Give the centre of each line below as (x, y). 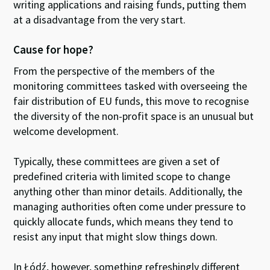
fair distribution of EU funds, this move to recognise (131, 101)
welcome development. (67, 131)
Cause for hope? (54, 49)
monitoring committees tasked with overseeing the (130, 86)
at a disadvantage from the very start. (100, 19)
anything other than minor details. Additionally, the (128, 191)
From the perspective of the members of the (114, 71)
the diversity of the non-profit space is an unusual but (134, 116)
